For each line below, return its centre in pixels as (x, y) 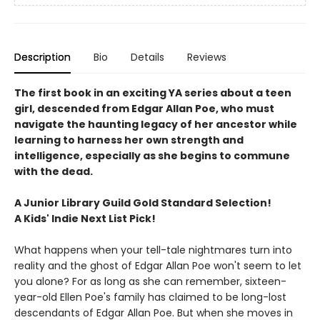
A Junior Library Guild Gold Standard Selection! (143, 202)
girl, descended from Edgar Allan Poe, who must (144, 108)
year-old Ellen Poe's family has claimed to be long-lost (150, 297)
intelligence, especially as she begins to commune (152, 155)
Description (42, 57)
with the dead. (55, 171)
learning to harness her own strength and (129, 140)
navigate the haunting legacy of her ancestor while (156, 124)
